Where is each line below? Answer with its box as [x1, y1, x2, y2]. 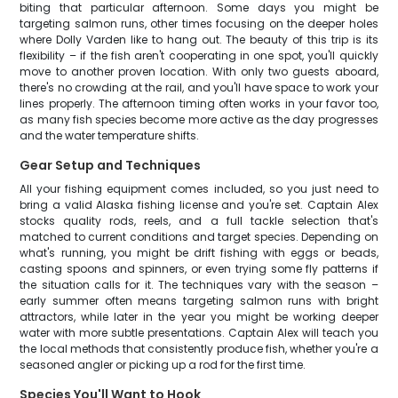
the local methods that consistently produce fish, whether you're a [20, 341, 378, 356]
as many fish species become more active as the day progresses [20, 112, 378, 127]
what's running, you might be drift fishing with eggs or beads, [20, 245, 378, 260]
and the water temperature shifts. [20, 128, 200, 143]
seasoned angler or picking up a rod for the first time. [20, 357, 306, 372]
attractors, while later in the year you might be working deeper [20, 309, 378, 324]
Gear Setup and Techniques [20, 156, 202, 174]
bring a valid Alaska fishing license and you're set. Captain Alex [20, 197, 378, 212]
